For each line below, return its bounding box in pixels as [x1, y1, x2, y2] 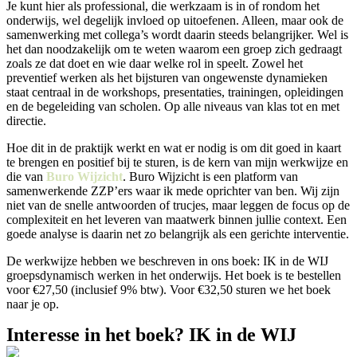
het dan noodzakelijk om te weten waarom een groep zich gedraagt [6, 42, 342, 56]
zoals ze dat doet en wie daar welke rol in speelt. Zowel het [6, 57, 303, 70]
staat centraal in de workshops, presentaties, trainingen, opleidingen [6, 85, 343, 99]
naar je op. [6, 297, 59, 311]
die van [6, 170, 46, 183]
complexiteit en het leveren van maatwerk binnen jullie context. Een [6, 213, 347, 226]
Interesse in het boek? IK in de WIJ [6, 324, 296, 345]
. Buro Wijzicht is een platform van [123, 170, 298, 183]
